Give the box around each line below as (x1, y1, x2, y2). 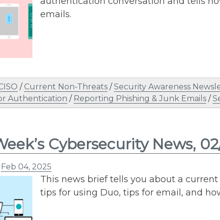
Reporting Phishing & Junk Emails (74, 93, 206, 103)
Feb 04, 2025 (1, 162, 52, 171)
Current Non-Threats (24, 82, 108, 91)
